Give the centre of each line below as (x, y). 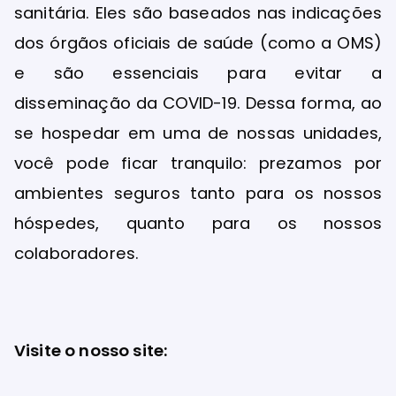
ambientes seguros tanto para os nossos (198, 194)
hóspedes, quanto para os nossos (198, 224)
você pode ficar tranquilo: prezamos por (198, 164)
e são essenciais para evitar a (198, 73)
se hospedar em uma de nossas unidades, (198, 133)
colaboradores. (77, 254)
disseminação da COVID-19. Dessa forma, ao (198, 103)
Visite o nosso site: (91, 351)
